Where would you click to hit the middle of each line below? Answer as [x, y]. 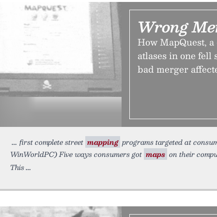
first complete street [52, 142]
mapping [103, 142]
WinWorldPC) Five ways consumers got [77, 154]
